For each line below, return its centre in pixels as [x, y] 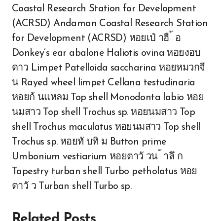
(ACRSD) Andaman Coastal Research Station [110, 24]
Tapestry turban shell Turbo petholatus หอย [105, 172]
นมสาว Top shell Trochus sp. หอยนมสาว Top [104, 112]
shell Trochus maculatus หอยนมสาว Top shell [106, 127]
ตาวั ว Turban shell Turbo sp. [72, 186]
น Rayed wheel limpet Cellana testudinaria [104, 83]
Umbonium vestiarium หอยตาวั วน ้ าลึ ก [97, 157]
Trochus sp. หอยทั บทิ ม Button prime [89, 142]
